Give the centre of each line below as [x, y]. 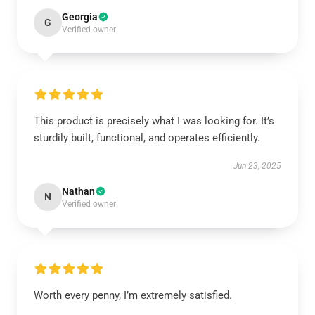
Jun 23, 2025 [257, 166]
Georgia [80, 17]
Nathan [78, 191]
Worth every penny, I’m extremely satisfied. [133, 295]
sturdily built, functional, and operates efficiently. [147, 138]
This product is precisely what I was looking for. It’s [154, 121]
